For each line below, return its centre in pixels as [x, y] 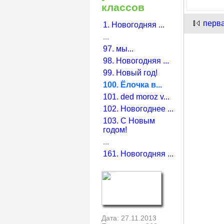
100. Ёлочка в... [133, 84]
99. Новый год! [130, 72]
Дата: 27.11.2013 [129, 218]
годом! [115, 129]
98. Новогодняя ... [136, 60]
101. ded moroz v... [136, 96]
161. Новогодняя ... [138, 153]
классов [123, 7]
